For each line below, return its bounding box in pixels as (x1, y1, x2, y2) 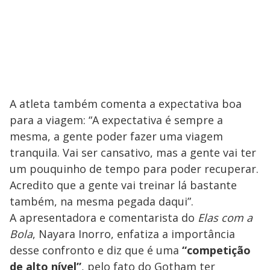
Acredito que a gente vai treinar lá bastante (10, 178, 237, 192)
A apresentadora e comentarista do (10, 210, 198, 225)
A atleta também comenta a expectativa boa (10, 96, 242, 111)
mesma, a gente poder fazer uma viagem (10, 129, 223, 143)
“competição (182, 243, 251, 257)
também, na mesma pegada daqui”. (10, 194, 193, 209)
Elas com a (198, 210, 253, 225)
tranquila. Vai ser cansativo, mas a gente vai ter (10, 145, 256, 160)
